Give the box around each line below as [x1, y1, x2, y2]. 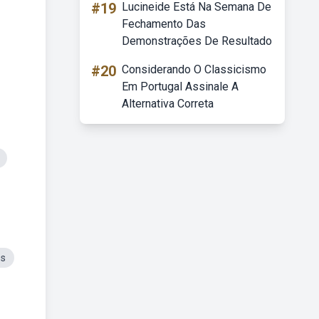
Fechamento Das [122, 17, 206, 31]
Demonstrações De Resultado [122, 34, 272, 48]
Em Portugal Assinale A [122, 80, 239, 93]
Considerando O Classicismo [122, 63, 266, 76]
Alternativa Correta [122, 97, 214, 110]
